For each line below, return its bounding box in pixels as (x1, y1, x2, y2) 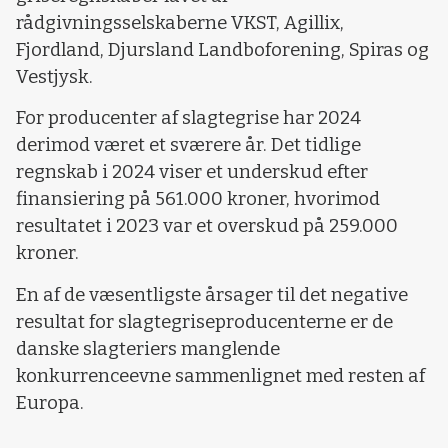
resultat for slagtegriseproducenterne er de (16, 310, 393, 333)
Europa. (16, 391, 84, 414)
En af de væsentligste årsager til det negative (16, 283, 408, 306)
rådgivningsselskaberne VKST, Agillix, (16, 11, 344, 34)
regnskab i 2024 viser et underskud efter (16, 161, 368, 184)
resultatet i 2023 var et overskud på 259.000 (16, 215, 398, 238)
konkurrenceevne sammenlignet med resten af (16, 364, 425, 387)
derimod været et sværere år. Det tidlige (16, 134, 361, 157)
